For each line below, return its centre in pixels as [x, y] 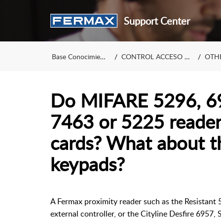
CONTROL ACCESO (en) [153, 56]
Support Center [157, 21]
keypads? [88, 164]
